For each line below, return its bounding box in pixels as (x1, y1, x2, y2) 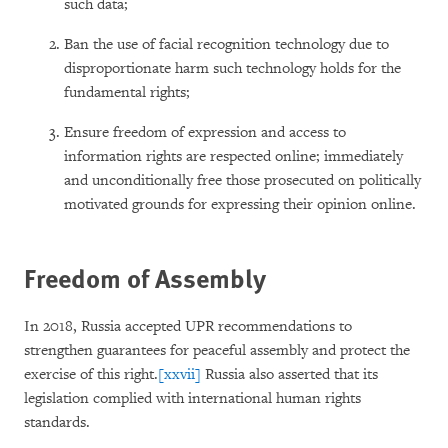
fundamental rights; (64, 83, 190, 102)
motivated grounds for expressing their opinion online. (64, 195, 416, 214)
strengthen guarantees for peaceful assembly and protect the (24, 341, 410, 360)
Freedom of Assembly (24, 259, 266, 296)
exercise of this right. (24, 365, 158, 384)
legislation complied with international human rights (24, 389, 361, 408)
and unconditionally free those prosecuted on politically (64, 171, 421, 190)
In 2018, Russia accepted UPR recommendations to (24, 317, 352, 336)
